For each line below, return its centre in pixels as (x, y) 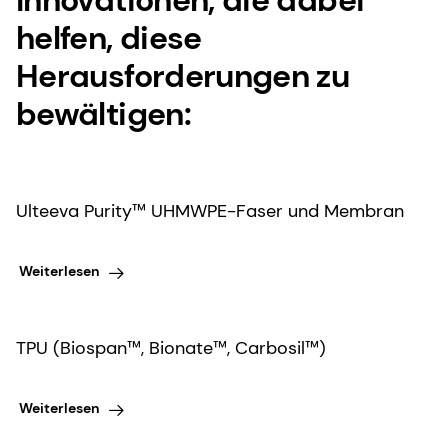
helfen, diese (109, 37)
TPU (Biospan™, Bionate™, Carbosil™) (171, 347)
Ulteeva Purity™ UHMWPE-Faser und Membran (210, 210)
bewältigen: (103, 113)
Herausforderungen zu (183, 75)
